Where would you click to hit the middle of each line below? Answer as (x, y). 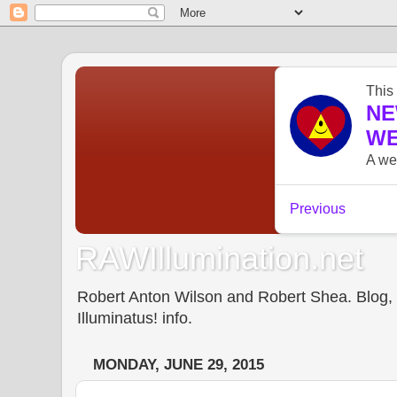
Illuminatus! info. (135, 318)
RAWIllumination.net (219, 258)
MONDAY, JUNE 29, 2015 (179, 365)
